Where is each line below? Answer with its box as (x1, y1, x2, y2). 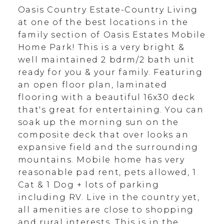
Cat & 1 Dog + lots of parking (17, 180, 159, 190)
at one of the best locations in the (17, 17, 188, 27)
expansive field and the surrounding (17, 142, 198, 152)
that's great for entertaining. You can (17, 105, 204, 115)
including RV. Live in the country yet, (17, 192, 200, 202)
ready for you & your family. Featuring (17, 67, 203, 77)
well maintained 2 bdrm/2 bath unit (17, 55, 195, 65)
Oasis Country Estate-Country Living (17, 5, 198, 15)
